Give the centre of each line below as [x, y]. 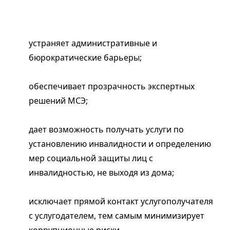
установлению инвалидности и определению [120, 143]
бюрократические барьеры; [85, 57]
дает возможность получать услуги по [106, 129]
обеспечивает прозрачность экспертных [112, 86]
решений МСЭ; [58, 100]
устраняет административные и [93, 43]
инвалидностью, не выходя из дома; [101, 172]
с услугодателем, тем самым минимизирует [117, 215]
